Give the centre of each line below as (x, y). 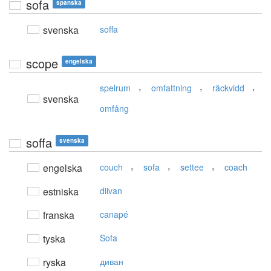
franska (57, 215)
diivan (111, 191)
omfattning (171, 88)
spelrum (115, 88)
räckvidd (228, 88)
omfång (114, 109)
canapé (114, 214)
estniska (60, 192)
